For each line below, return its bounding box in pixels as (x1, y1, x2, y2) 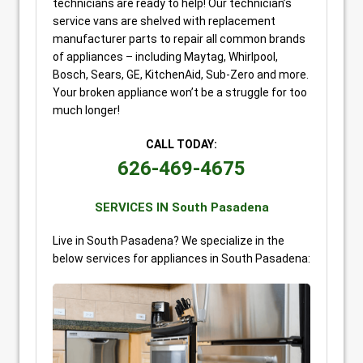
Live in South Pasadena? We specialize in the (53, 234, 284, 247)
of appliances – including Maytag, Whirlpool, (53, 50, 278, 63)
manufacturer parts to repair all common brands (53, 32, 305, 45)
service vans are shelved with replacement (53, 15, 275, 28)
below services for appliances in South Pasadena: (53, 252, 310, 265)
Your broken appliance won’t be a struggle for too (53, 86, 307, 99)
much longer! (53, 104, 120, 117)
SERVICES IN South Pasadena (94, 200, 269, 215)
